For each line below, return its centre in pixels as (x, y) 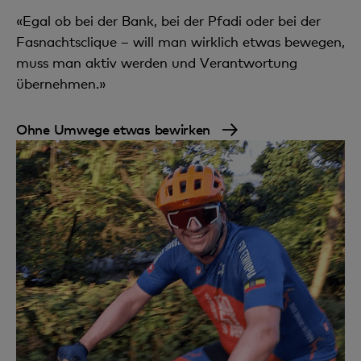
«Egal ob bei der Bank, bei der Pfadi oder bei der (168, 20)
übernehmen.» (61, 83)
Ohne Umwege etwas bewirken (115, 129)
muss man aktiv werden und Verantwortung (157, 62)
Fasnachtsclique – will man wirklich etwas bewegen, (180, 41)
